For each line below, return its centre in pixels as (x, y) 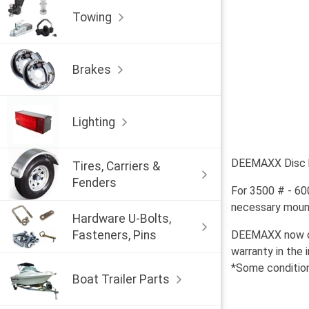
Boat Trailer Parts (121, 279)
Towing (92, 17)
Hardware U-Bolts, (122, 218)
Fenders (94, 182)
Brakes (92, 69)
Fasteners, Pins (114, 235)
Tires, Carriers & (116, 166)
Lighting (94, 122)
